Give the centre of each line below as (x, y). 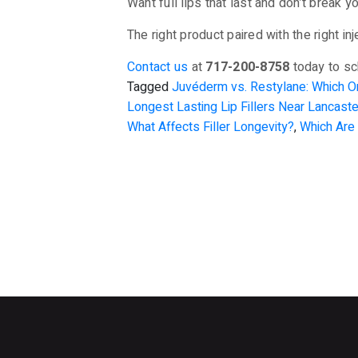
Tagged (149, 87)
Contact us (158, 67)
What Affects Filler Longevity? (211, 127)
